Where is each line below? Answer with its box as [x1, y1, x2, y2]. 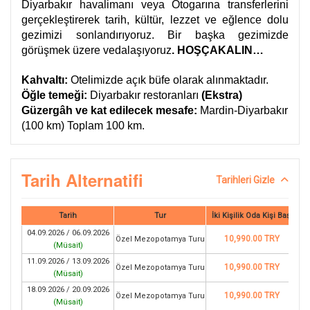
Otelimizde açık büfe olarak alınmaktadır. [68, 74, 268, 86]
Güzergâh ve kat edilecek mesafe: [21, 104, 197, 116]
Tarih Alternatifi [21, 168, 143, 192]
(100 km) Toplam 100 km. [21, 120, 145, 131]
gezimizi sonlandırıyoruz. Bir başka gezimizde [21, 29, 289, 41]
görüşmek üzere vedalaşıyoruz [21, 44, 172, 56]
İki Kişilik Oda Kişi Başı [211, 211, 293, 220]
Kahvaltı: [21, 74, 68, 86]
